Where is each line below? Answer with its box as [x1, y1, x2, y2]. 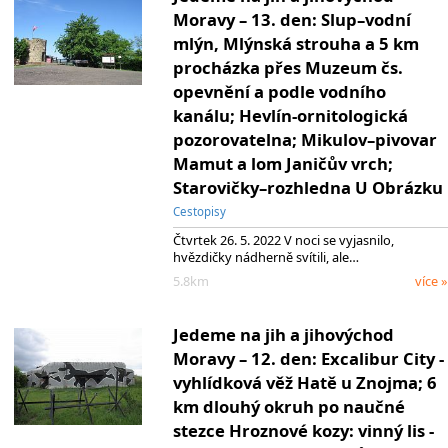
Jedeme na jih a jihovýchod [172, 323, 394, 347]
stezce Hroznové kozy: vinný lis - [172, 419, 434, 443]
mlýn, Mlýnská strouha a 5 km [172, 32, 419, 56]
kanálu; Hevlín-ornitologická [172, 104, 408, 128]
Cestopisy [172, 204, 226, 220]
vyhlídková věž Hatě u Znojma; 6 [172, 371, 437, 395]
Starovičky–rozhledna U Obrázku [172, 176, 443, 200]
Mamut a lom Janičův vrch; [172, 152, 393, 176]
